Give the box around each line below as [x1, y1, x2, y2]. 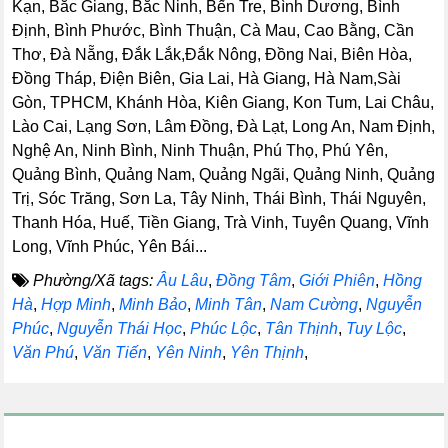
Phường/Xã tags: [33, 272, 154, 289]
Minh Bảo [119, 296, 188, 313]
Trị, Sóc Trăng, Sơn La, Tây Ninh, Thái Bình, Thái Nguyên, [12, 190, 427, 207]
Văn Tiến [82, 344, 148, 361]
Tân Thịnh [265, 320, 339, 337]
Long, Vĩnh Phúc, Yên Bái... [12, 238, 208, 255]
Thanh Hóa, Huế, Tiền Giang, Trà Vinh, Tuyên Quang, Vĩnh [12, 214, 430, 231]
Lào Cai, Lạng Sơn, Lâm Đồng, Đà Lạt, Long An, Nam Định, [12, 118, 436, 135]
